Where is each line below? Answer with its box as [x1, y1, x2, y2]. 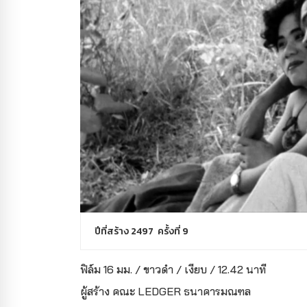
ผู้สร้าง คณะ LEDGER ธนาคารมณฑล [80, 284, 251, 298]
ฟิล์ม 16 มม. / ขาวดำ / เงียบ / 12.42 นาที [80, 262, 266, 276]
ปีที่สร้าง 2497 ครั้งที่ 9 [95, 223, 188, 238]
